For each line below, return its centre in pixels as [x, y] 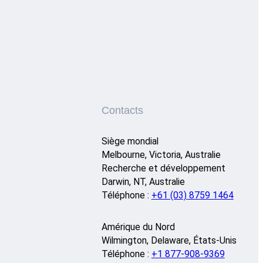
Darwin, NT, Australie [143, 181]
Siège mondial [130, 141]
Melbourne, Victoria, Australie [161, 154]
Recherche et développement [163, 168]
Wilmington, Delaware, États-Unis [169, 241]
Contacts [122, 110]
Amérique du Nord [138, 227]
